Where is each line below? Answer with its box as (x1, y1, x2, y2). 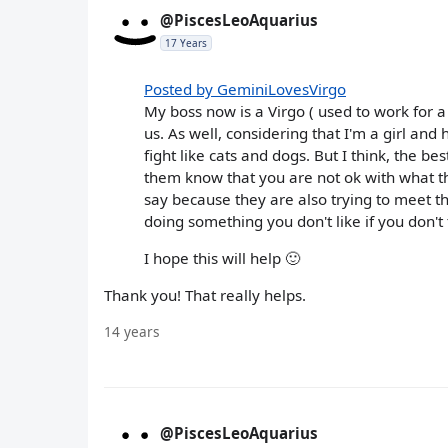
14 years (104, 321, 160, 341)
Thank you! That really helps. (104, 285, 306, 306)
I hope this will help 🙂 (144, 248, 300, 269)
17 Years (165, 35, 207, 50)
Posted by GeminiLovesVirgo (144, 79, 346, 99)
